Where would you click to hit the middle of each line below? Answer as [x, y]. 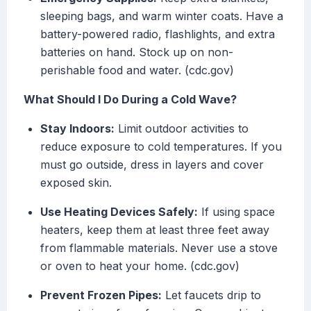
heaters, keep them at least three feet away [155, 230]
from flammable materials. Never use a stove [159, 248]
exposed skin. [76, 183]
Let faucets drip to [211, 295]
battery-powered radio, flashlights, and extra [158, 34]
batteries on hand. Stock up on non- [137, 52]
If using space [236, 212]
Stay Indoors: [77, 129]
